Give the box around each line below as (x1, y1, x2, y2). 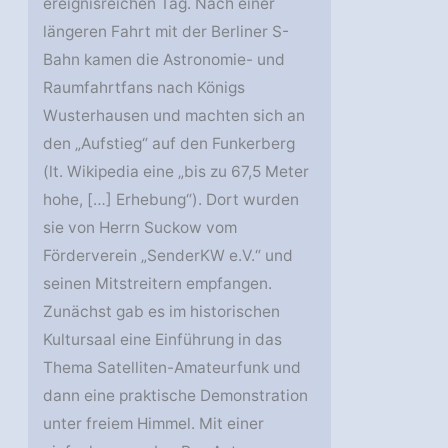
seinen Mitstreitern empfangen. (43, 274, 273, 294)
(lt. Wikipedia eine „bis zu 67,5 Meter (43, 162, 310, 182)
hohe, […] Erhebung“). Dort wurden (43, 190, 300, 210)
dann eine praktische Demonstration (43, 386, 309, 406)
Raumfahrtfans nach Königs (43, 78, 246, 98)
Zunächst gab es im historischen (43, 302, 281, 322)
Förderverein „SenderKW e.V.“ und (43, 246, 294, 266)
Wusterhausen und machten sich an (43, 106, 306, 126)
